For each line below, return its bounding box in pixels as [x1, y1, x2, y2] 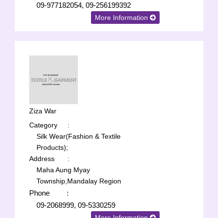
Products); [36, 144, 68, 151]
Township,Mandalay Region [36, 177, 121, 185]
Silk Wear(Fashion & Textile [36, 132, 121, 140]
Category [29, 121, 57, 129]
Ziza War [29, 107, 56, 115]
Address [29, 155, 54, 163]
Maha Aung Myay [36, 166, 90, 174]
